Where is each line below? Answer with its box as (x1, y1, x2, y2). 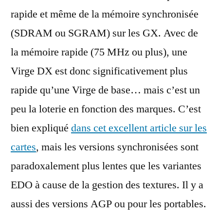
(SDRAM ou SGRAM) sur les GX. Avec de (11, 26, 198, 40)
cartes (11, 140, 36, 154)
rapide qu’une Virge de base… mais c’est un (11, 83, 200, 97)
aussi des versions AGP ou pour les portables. (11, 197, 206, 211)
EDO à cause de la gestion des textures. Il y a (11, 178, 203, 192)
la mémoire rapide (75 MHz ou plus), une (11, 45, 187, 59)
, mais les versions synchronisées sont (36, 140, 199, 154)
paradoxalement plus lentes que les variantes (11, 159, 201, 173)
